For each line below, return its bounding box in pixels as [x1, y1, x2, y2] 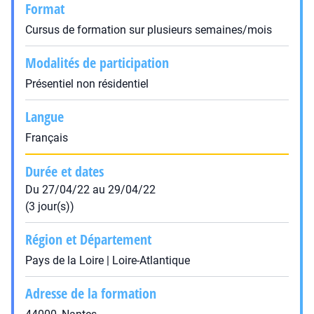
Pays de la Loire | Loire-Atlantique [25, 254, 190, 267]
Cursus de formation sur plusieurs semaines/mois [25, 23, 272, 36]
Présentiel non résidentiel [25, 77, 149, 90]
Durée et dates [25, 162, 104, 181]
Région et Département [25, 230, 151, 249]
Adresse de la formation [25, 284, 156, 303]
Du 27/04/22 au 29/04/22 [25, 183, 156, 196]
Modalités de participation [25, 53, 169, 72]
